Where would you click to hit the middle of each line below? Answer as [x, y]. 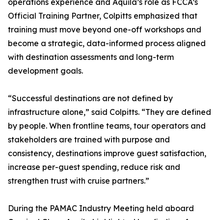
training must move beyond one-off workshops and [105, 29]
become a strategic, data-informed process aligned [107, 43]
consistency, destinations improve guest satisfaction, [107, 153]
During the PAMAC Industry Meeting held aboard [101, 208]
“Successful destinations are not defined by [90, 98]
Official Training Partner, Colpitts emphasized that [103, 16]
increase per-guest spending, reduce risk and [94, 167]
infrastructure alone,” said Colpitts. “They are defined [110, 112]
